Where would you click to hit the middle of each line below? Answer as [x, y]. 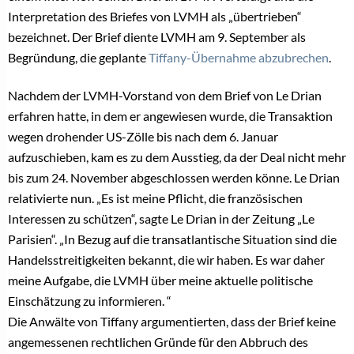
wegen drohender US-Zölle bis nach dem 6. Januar [143, 136]
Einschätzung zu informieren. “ [90, 300]
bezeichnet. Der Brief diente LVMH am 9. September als [157, 36]
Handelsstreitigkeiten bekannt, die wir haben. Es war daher [166, 259]
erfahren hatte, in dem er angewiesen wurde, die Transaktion [170, 115]
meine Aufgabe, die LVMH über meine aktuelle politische [160, 280]
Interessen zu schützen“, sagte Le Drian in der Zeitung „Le [161, 218]
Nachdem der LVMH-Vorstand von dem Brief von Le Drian [165, 95]
